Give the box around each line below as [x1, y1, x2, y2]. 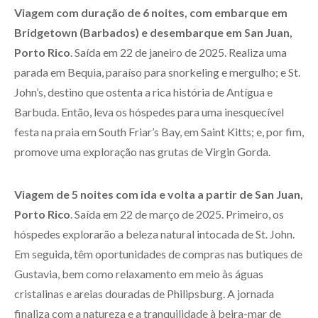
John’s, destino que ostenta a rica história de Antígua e [14, 84, 273, 99]
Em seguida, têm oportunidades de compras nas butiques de [14, 246, 302, 261]
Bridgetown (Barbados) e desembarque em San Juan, [14, 25, 292, 39]
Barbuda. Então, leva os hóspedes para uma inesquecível [14, 104, 284, 119]
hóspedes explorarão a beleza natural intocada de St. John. [14, 226, 295, 241]
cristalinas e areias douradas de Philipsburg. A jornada [14, 286, 274, 300]
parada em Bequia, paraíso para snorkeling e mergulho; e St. [14, 65, 300, 79]
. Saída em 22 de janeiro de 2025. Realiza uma [70, 45, 287, 59]
